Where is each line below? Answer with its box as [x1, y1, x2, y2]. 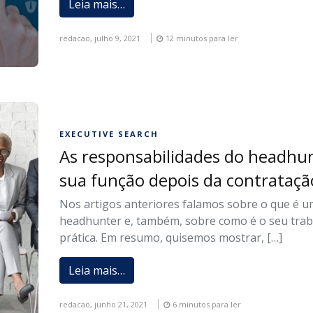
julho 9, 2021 [94, 32, 141, 43]
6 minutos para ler [173, 299, 242, 310]
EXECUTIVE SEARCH [59, 129, 159, 140]
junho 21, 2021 [94, 299, 148, 310]
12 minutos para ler [166, 32, 239, 43]
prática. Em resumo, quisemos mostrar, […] [59, 230, 283, 246]
